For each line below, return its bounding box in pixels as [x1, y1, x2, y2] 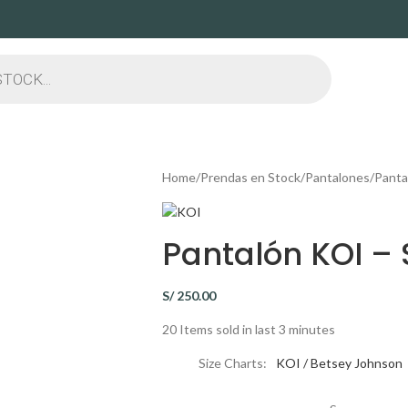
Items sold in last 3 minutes [178, 321, 335, 338]
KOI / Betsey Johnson [275, 355, 403, 372]
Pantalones [304, 169, 370, 185]
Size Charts [198, 355, 263, 372]
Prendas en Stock [199, 169, 301, 185]
